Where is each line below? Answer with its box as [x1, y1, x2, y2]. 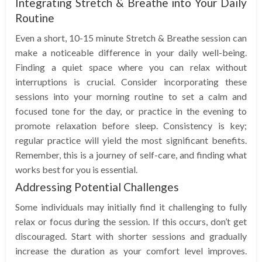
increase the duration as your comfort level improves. [15, 244, 247, 256]
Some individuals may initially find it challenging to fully [15, 201, 247, 212]
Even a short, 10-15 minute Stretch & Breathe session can [15, 32, 247, 43]
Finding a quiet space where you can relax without [15, 61, 247, 73]
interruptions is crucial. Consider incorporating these [15, 75, 247, 87]
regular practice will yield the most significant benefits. [15, 134, 247, 146]
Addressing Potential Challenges [15, 180, 179, 194]
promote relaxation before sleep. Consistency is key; [15, 119, 247, 131]
